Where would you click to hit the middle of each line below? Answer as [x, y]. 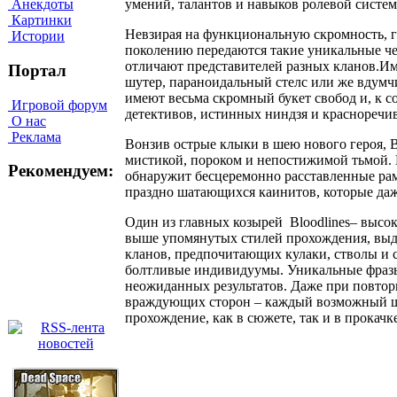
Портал [37, 70]
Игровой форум [58, 105]
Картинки [40, 20]
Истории [36, 36]
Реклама [35, 136]
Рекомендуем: [61, 171]
